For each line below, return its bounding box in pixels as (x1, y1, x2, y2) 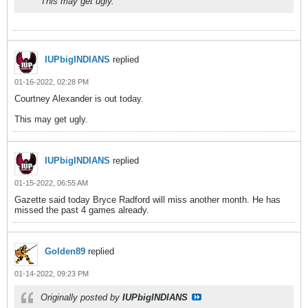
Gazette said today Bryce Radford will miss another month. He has (14, 195, 280, 205)
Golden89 (45, 246, 85, 256)
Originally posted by (41, 292, 122, 302)
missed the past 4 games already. (14, 205, 149, 215)
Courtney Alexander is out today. (14, 93, 144, 104)
